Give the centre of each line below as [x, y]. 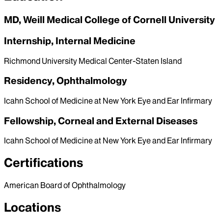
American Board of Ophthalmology [65, 185]
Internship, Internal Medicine [70, 41]
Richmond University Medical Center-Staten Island [93, 61]
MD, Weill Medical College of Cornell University [110, 20]
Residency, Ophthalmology [66, 81]
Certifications [43, 163]
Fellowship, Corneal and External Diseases [101, 121]
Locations [32, 208]
